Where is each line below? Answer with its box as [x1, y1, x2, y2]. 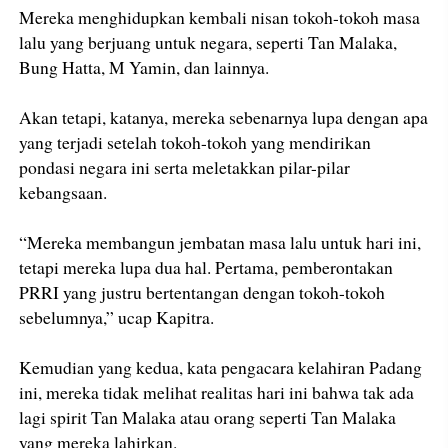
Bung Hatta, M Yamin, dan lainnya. [19, 55, 270, 80]
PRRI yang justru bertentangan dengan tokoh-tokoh [19, 280, 386, 305]
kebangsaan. [19, 180, 108, 205]
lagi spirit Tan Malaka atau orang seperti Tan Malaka [19, 405, 397, 430]
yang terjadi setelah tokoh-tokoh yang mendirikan [19, 130, 372, 155]
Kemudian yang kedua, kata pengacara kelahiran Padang [19, 355, 423, 380]
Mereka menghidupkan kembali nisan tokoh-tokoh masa [19, 5, 421, 30]
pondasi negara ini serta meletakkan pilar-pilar [19, 155, 351, 180]
